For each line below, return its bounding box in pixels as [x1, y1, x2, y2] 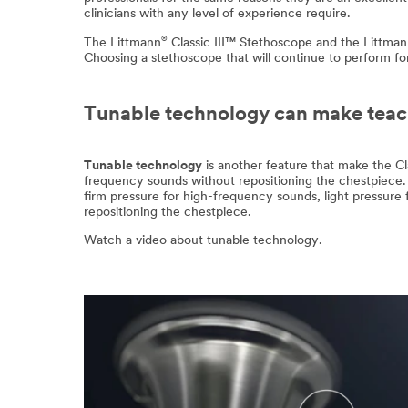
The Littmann [84, 36, 161, 50]
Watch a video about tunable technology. [84, 234, 322, 249]
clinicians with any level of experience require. [84, 7, 351, 22]
